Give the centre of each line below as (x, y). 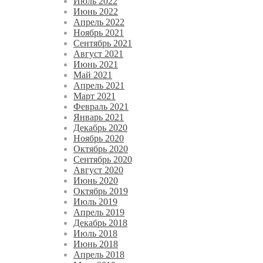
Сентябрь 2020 (103, 159)
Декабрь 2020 (100, 127)
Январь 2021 (99, 117)
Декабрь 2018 (100, 222)
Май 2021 (93, 75)
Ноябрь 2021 (99, 32)
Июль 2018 (95, 233)
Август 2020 (98, 170)
